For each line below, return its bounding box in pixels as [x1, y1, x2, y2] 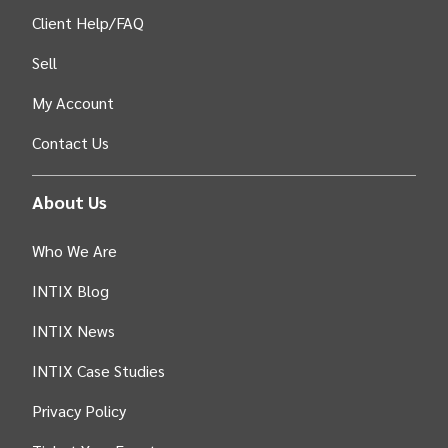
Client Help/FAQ [32, 12, 144, 34]
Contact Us [32, 132, 109, 154]
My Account [32, 92, 114, 114]
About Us [32, 190, 107, 214]
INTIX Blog [32, 280, 109, 302]
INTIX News [32, 320, 115, 342]
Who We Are [32, 240, 117, 262]
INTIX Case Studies [32, 360, 165, 382]
